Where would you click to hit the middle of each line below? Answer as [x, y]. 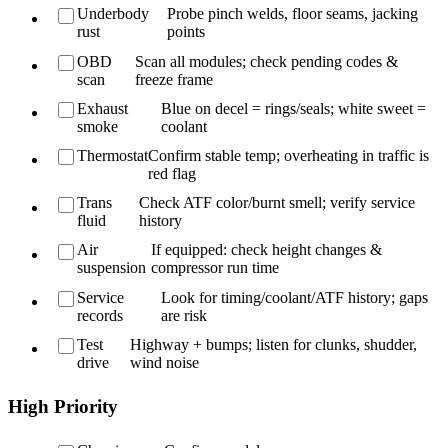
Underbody [113, 14]
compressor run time [214, 268]
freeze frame [174, 79]
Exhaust [103, 108]
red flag [172, 174]
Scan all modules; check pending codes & [267, 61]
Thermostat [113, 156]
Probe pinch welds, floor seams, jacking [293, 14]
